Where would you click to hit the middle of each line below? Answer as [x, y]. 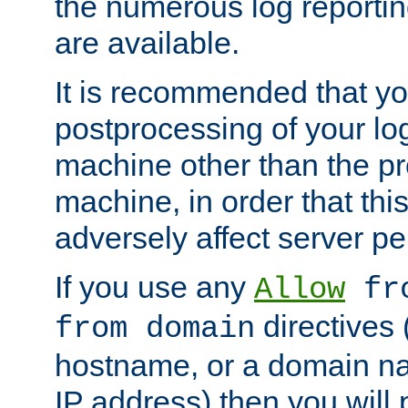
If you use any [154, 287]
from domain [155, 329]
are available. [147, 43]
